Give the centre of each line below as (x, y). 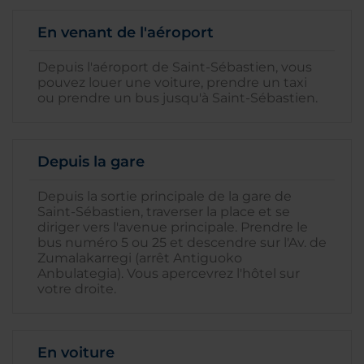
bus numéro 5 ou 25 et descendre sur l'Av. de (182, 243)
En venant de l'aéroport (126, 32)
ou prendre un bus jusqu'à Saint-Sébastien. (178, 98)
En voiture (76, 353)
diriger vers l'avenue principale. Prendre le (173, 227)
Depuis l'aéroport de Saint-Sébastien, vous (175, 67)
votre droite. (77, 289)
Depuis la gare (91, 162)
